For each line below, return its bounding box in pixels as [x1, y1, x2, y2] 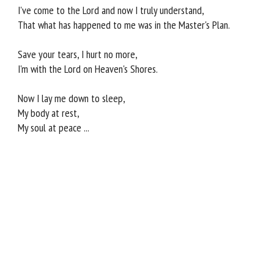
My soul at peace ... [18, 120, 89, 135]
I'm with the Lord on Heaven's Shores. [18, 62, 158, 76]
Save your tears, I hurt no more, [18, 47, 138, 62]
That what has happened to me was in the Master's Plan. [18, 18, 230, 32]
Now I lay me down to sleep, [18, 91, 125, 106]
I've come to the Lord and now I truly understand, [18, 3, 204, 18]
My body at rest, [18, 106, 80, 120]
